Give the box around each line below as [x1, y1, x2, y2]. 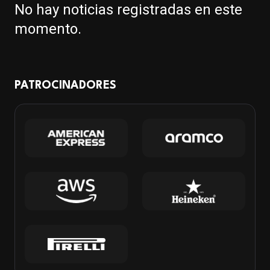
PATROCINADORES [14, 80, 116, 91]
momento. [14, 20, 81, 37]
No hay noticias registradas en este [14, 1, 242, 18]
